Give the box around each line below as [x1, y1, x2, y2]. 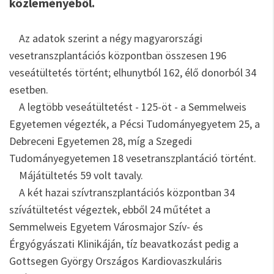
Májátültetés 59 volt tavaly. [9, 168, 143, 182]
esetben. [9, 83, 48, 97]
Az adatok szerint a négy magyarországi [9, 31, 202, 45]
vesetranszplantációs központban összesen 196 [9, 48, 226, 62]
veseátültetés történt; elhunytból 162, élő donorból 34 [9, 65, 256, 80]
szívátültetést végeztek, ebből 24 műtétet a [9, 202, 210, 217]
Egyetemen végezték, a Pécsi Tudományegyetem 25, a [9, 117, 260, 131]
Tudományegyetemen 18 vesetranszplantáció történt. [9, 151, 256, 165]
